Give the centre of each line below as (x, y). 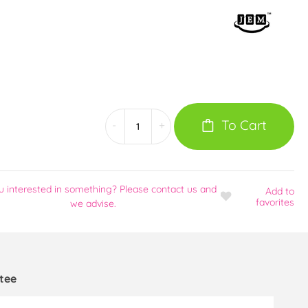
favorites (275, 202)
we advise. (93, 203)
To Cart (244, 125)
